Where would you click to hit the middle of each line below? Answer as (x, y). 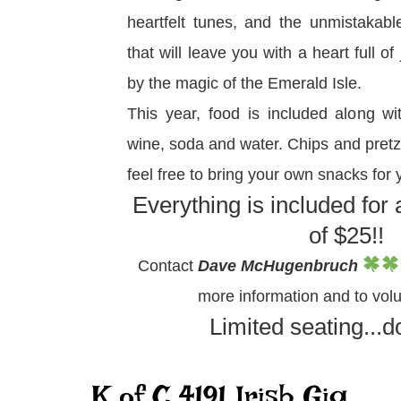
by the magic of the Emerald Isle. (244, 83)
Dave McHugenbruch (280, 265)
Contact (168, 265)
